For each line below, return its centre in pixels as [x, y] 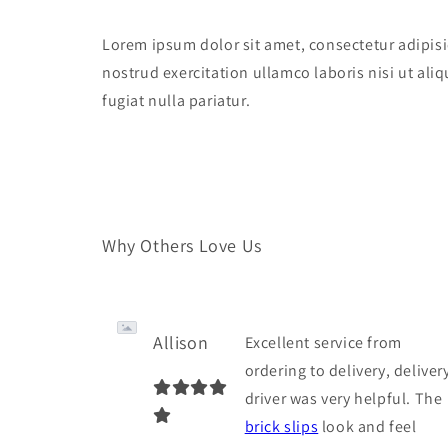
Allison [180, 342]
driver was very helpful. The [343, 398]
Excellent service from [323, 342]
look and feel [367, 426]
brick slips [281, 426]
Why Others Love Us [182, 245]
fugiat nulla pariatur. [176, 100]
